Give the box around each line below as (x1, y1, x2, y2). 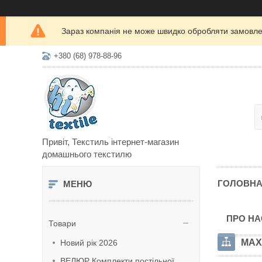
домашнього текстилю (42, 149, 132, 159)
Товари (49, 219, 76, 228)
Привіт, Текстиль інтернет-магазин (42, 137, 179, 147)
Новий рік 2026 (60, 238, 118, 247)
